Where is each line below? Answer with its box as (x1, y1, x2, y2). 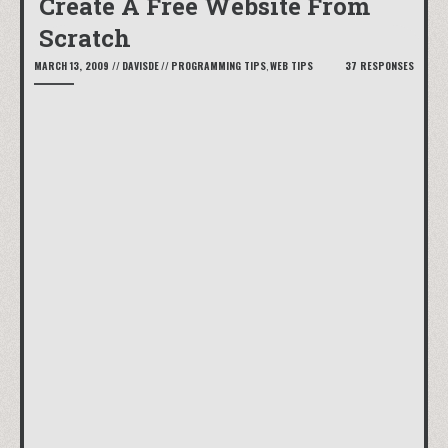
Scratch (39, 22, 131, 54)
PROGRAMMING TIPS (171, 58, 266, 73)
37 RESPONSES (345, 58, 414, 73)
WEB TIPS (270, 58, 313, 73)
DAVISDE (122, 58, 159, 73)
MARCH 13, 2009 (34, 58, 109, 73)
